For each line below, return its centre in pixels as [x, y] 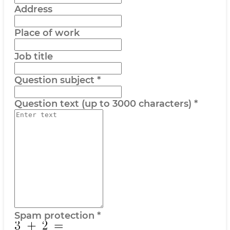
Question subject [54, 80]
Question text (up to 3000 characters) [103, 104]
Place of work [47, 33]
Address [33, 9]
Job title [34, 56]
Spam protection [54, 216]
